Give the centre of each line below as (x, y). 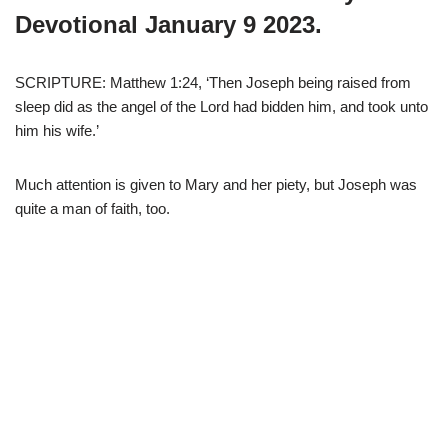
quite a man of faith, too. (92, 208)
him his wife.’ (57, 130)
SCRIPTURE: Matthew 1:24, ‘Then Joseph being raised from (213, 82)
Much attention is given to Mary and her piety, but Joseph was (216, 184)
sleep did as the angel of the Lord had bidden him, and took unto (221, 106)
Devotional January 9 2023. (168, 24)
